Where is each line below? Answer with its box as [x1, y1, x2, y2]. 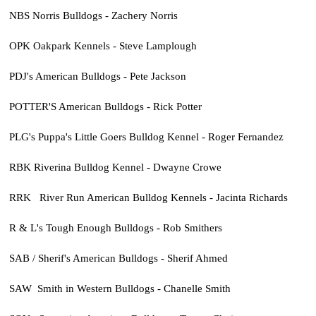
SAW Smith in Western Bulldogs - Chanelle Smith [8, 282, 231, 295]
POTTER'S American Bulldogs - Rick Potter [8, 99, 202, 112]
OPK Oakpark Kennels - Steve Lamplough [8, 39, 197, 51]
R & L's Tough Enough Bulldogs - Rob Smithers [8, 221, 222, 234]
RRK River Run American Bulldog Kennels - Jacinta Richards [8, 191, 288, 204]
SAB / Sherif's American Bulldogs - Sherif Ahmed [8, 252, 228, 265]
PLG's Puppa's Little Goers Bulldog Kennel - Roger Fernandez [8, 130, 284, 142]
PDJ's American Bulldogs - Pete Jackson [8, 69, 186, 82]
